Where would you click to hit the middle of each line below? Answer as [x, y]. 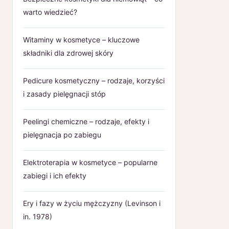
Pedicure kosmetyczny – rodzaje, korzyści [94, 80]
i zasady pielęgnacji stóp [64, 94]
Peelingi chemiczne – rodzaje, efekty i [86, 121]
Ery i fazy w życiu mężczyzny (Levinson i [92, 203]
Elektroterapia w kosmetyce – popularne [90, 162]
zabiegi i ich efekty [55, 175]
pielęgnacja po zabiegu [62, 134]
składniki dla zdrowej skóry [68, 53]
